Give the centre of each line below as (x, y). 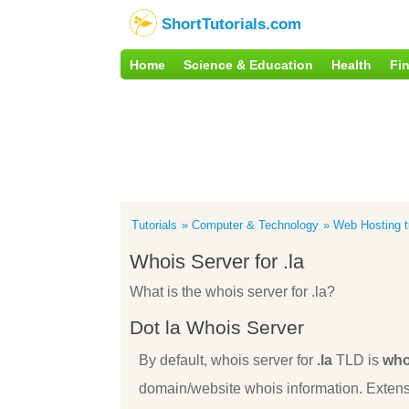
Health (351, 65)
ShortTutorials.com (231, 24)
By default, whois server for (228, 361)
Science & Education (248, 65)
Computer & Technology (255, 225)
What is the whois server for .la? (232, 291)
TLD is (357, 361)
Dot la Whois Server (217, 327)
